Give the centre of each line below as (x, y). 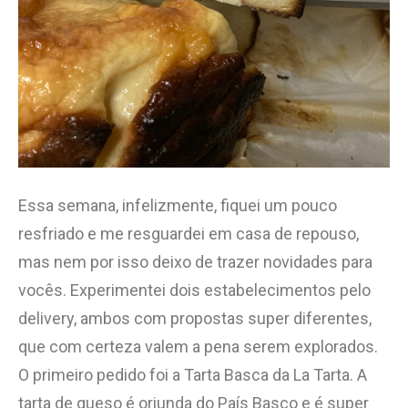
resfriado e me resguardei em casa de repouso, (189, 233)
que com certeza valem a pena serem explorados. (198, 346)
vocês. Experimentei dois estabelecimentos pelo (194, 290)
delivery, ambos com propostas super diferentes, (195, 318)
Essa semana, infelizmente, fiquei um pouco (178, 205)
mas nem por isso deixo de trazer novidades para (195, 261)
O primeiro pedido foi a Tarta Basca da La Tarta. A (193, 374)
